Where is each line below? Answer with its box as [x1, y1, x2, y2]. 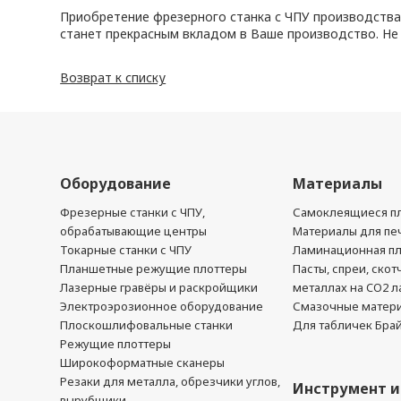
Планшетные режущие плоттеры [60, 260, 248, 277]
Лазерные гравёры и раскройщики [60, 279, 259, 295]
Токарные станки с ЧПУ [60, 242, 192, 258]
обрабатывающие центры [60, 223, 208, 239]
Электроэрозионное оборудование [60, 298, 264, 314]
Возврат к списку [60, 69, 166, 86]
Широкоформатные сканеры [60, 354, 226, 371]
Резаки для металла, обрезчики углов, [60, 373, 281, 389]
